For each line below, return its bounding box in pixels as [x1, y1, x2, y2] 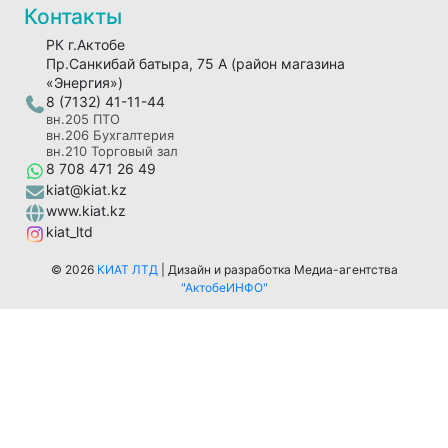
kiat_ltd [45, 223, 93, 241]
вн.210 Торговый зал [45, 143, 178, 160]
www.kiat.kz [45, 202, 126, 220]
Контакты [23, 4, 122, 30]
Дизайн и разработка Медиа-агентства [167, 262, 398, 278]
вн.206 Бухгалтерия [45, 127, 174, 144]
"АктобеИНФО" [180, 280, 268, 296]
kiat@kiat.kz [45, 181, 127, 199]
